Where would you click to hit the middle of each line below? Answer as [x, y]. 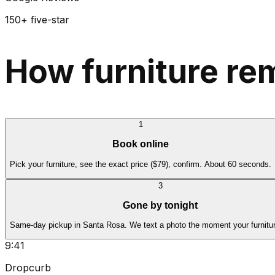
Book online [141, 144]
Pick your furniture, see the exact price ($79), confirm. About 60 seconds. [141, 164]
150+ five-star [37, 20]
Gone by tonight [160, 205]
